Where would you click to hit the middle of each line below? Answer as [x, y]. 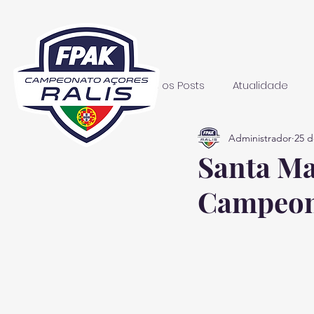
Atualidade [260, 85]
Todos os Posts [166, 85]
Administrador [260, 138]
